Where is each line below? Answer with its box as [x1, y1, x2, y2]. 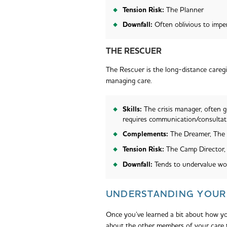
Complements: [122, 129, 170, 140]
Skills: [122, 104, 144, 115]
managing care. [105, 76, 152, 87]
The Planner [166, 5, 204, 15]
